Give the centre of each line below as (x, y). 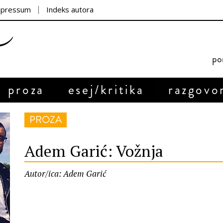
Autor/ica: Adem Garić (65, 173)
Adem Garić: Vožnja (94, 151)
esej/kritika (106, 90)
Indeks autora (70, 9)
